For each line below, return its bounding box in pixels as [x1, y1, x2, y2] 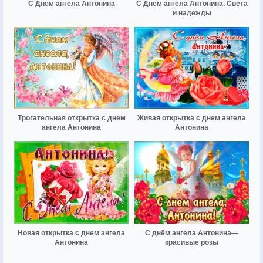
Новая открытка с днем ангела [18, 228, 125, 237]
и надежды [172, 9, 211, 18]
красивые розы [165, 238, 218, 247]
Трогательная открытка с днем [17, 114, 126, 123]
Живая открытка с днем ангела [137, 114, 246, 123]
